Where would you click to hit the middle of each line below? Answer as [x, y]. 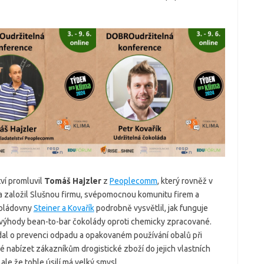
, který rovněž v [185, 181]
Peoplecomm [133, 181]
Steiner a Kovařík [64, 208]
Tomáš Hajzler [72, 181]
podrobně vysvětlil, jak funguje [151, 208]
